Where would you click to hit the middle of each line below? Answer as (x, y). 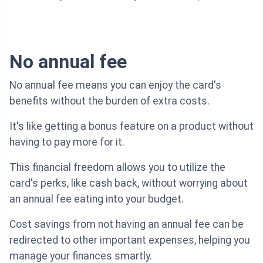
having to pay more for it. (67, 142)
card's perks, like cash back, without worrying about (129, 183)
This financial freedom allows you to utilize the (117, 167)
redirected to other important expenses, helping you (130, 240)
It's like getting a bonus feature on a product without (131, 126)
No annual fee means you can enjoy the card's (115, 85)
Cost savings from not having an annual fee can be (127, 224)
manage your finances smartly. (81, 256)
